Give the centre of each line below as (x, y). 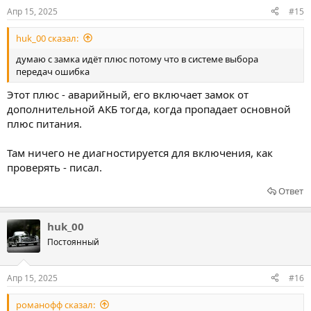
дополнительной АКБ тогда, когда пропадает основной (149, 109)
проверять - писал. (54, 167)
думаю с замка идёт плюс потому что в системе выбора (137, 59)
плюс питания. (44, 124)
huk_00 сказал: (47, 38)
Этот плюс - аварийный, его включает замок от (128, 94)
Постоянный (73, 242)
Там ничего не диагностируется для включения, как (140, 153)
